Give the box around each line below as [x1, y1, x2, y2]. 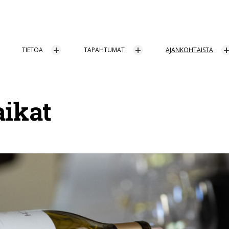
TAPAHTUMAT [84, 45, 125, 54]
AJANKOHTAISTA [166, 45, 213, 54]
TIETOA [22, 45, 43, 54]
